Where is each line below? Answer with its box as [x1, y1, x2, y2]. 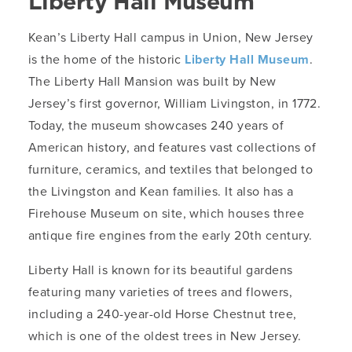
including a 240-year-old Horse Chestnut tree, [28, 305, 297, 324]
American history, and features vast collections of [28, 138, 317, 157]
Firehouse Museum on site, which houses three [28, 204, 305, 223]
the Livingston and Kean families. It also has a [28, 182, 294, 201]
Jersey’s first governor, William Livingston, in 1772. [28, 94, 321, 113]
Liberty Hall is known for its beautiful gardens [28, 261, 293, 280]
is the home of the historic [28, 50, 185, 69]
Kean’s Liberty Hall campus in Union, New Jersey [28, 28, 313, 47]
